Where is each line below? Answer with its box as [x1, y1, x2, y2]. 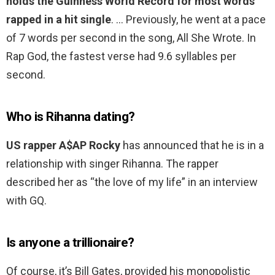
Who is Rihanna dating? [6, 109, 135, 125]
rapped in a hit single [6, 13, 111, 26]
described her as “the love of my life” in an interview [6, 176, 258, 189]
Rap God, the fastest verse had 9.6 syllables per [6, 50, 236, 63]
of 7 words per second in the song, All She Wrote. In [6, 31, 256, 45]
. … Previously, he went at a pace [111, 13, 266, 26]
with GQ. [6, 194, 47, 207]
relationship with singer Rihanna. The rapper [6, 157, 219, 171]
